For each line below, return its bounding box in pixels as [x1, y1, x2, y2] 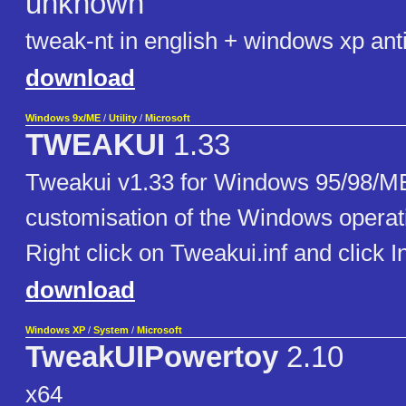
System [93, 324, 129, 336]
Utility [109, 112, 137, 124]
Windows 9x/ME [25, 112, 101, 124]
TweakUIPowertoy [25, 341, 278, 374]
